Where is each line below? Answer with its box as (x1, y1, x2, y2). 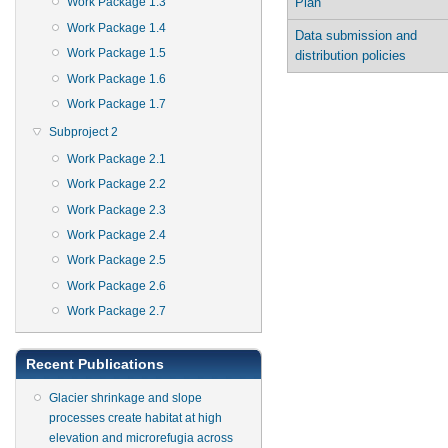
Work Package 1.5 (67, 46, 166, 61)
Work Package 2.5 (67, 253, 166, 268)
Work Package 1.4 (67, 20, 166, 35)
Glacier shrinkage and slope (49, 391, 202, 406)
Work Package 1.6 (67, 71, 166, 86)
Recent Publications (26, 356, 164, 373)
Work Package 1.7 (67, 96, 166, 111)
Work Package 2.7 (67, 304, 166, 319)
